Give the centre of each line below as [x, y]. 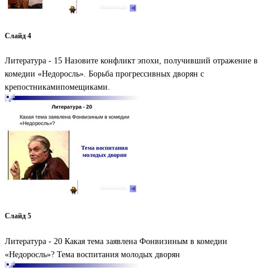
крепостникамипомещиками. [57, 87]
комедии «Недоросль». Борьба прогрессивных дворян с [104, 74]
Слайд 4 [18, 36]
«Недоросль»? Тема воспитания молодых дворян [92, 254]
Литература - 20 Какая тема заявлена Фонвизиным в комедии [116, 241]
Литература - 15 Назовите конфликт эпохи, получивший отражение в [131, 61]
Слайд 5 [18, 217]
